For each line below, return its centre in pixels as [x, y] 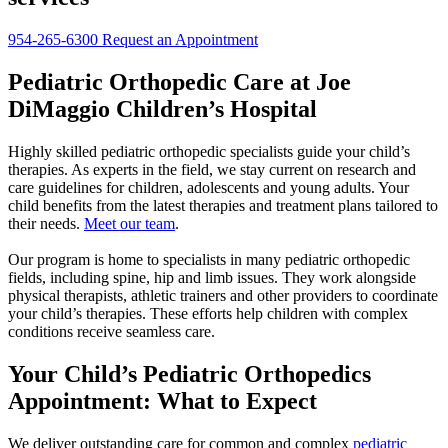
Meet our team [129, 223]
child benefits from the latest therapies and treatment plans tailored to [223, 205]
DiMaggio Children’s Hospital [162, 108]
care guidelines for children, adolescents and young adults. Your [208, 187]
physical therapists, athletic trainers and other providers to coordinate [223, 295]
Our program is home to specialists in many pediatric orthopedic [209, 259]
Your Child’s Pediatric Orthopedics [189, 373]
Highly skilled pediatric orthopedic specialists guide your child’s [209, 151]
